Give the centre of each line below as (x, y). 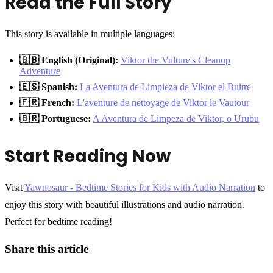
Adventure (40, 71)
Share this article (47, 249)
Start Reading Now (88, 156)
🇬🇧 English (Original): (69, 60)
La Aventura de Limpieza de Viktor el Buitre (165, 87)
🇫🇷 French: (47, 102)
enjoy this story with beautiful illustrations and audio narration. (125, 204)
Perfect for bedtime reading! (58, 221)
